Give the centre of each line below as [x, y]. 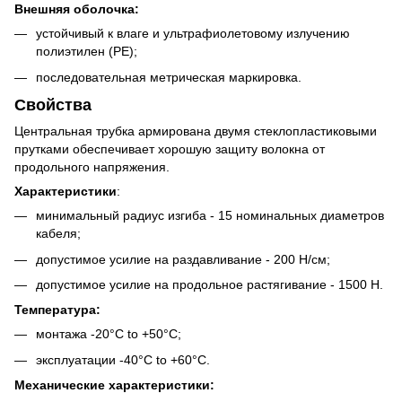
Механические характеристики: [114, 385]
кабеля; [58, 234]
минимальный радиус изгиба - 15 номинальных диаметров [210, 216]
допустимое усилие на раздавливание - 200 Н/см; [183, 259]
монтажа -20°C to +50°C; [109, 334]
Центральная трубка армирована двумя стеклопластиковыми [196, 131]
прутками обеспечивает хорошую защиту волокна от [170, 149]
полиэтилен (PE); [87, 52]
